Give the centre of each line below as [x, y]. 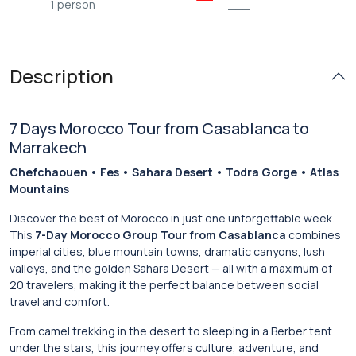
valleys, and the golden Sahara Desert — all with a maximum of [171, 268]
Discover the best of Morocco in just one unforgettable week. [172, 218]
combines [313, 235]
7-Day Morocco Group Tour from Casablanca [161, 235]
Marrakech [48, 147]
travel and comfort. [60, 302]
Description [62, 76]
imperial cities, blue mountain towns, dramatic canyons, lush [167, 252]
